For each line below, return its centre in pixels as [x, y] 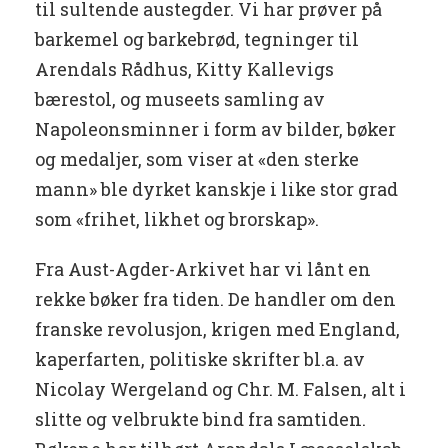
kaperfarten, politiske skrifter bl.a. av [200, 359]
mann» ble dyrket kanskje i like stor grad [216, 189]
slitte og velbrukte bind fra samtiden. [200, 419]
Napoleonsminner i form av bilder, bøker [215, 129]
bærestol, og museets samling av [180, 99]
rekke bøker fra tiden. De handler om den [215, 299]
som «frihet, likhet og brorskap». [177, 219]
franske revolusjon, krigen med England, [217, 329]
